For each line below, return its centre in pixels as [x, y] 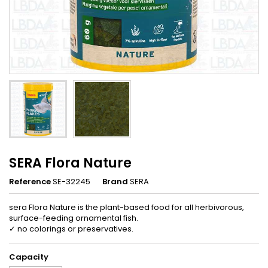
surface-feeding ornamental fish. [74, 218]
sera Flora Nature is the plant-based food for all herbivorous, [127, 207]
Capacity [29, 257]
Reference [30, 181]
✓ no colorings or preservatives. [71, 229]
